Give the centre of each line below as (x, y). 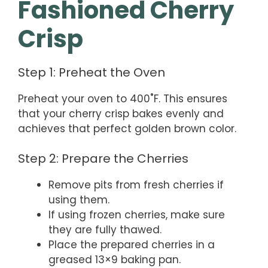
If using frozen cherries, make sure (137, 215)
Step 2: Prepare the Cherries (103, 159)
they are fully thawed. (105, 230)
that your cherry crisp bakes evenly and (121, 113)
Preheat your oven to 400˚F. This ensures (123, 98)
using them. (79, 200)
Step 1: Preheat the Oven (92, 72)
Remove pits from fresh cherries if (136, 185)
